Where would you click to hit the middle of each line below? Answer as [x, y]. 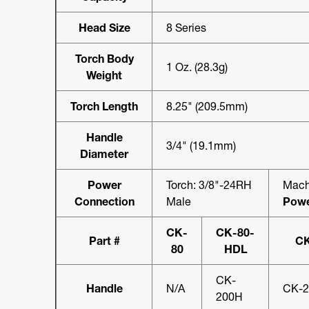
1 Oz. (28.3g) [197, 67]
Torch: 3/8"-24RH [209, 185]
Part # [104, 240]
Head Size [104, 27]
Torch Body [104, 58]
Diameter [104, 153]
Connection [104, 201]
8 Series [186, 27]
